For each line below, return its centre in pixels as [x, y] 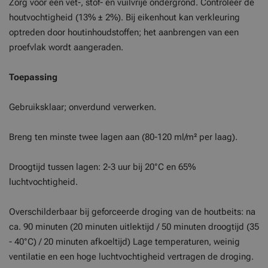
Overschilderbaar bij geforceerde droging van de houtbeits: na [132, 212]
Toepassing [33, 77]
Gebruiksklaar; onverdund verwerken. [83, 107]
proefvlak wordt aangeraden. [66, 47]
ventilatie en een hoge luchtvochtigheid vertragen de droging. [131, 257]
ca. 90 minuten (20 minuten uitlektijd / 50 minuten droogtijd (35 [134, 227]
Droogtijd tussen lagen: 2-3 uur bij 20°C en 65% [102, 167]
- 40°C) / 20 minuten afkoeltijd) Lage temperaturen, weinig [124, 242]
